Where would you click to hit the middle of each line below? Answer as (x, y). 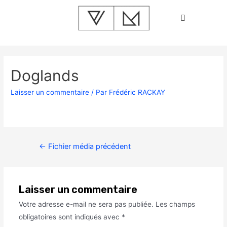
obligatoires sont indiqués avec (70, 217)
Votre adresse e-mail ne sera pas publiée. (86, 204)
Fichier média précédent (88, 146)
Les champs (175, 204)
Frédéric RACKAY (137, 92)
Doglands (45, 76)
